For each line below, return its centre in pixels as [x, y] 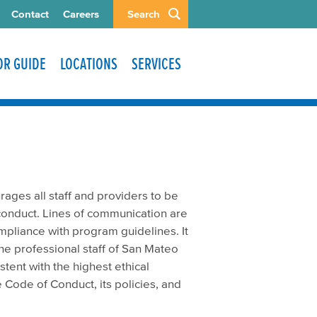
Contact [30, 14]
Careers [81, 14]
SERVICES [156, 64]
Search [144, 14]
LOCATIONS [89, 64]
